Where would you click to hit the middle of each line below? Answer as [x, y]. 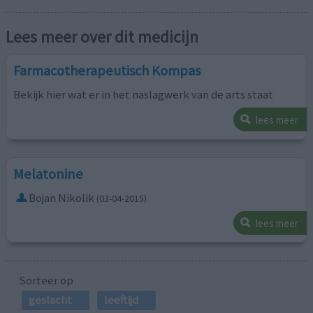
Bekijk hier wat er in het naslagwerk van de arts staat [144, 94]
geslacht [50, 300]
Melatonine [49, 174]
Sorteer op [46, 281]
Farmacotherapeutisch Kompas [107, 70]
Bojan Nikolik [62, 197]
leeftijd [121, 300]
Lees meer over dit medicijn [102, 36]
